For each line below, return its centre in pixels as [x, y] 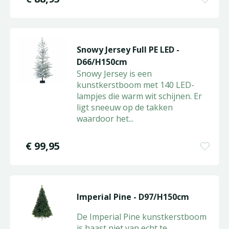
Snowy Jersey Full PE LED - [128, 50]
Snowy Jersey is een [114, 74]
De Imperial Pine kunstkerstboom [141, 217]
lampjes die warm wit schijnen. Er [139, 96]
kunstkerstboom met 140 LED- [135, 85]
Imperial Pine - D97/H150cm [133, 197]
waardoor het [102, 119]
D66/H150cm [102, 62]
